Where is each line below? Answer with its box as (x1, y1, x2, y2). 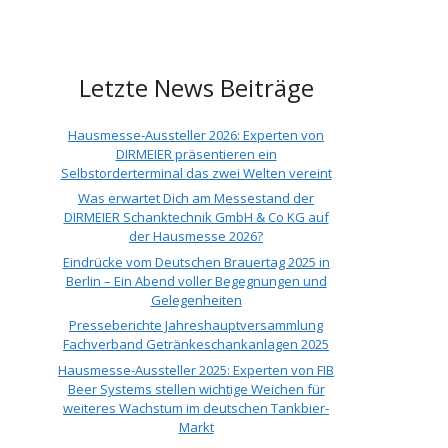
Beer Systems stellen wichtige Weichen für (67, 379, 325, 398)
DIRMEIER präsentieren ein (115, 144, 277, 163)
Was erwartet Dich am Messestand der (78, 189, 314, 207)
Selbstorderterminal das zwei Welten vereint (60, 163, 332, 182)
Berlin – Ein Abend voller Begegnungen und (65, 271, 327, 290)
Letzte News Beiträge (78, 70, 314, 104)
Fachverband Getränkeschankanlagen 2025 (63, 335, 329, 353)
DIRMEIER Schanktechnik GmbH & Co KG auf (63, 208, 329, 226)
